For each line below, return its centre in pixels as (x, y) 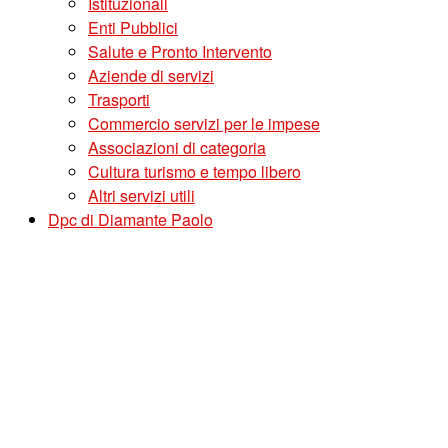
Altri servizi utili (141, 195)
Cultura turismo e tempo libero (194, 171)
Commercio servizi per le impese (204, 123)
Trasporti (119, 99)
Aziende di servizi (151, 75)
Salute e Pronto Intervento (180, 51)
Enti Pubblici (133, 27)
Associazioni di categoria (177, 147)
